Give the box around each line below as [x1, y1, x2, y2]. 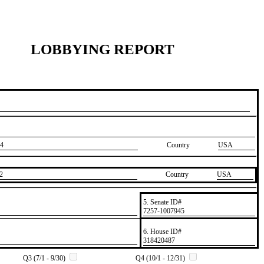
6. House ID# [143, 227, 181, 236]
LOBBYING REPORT [31, 41, 174, 57]
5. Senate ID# [143, 197, 181, 206]
